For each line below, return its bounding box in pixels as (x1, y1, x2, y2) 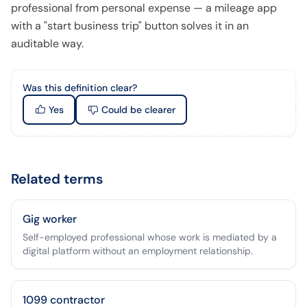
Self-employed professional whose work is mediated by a (23, 231, 277, 243)
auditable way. (11, 36, 84, 51)
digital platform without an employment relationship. (23, 245, 253, 257)
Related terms (11, 170, 103, 188)
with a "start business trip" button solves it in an (11, 19, 249, 33)
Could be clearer (101, 103, 175, 116)
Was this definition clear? (23, 82, 137, 94)
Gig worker (23, 212, 77, 226)
